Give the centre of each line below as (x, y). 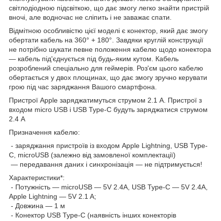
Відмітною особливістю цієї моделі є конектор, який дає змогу (108, 30)
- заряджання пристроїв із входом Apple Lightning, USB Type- (108, 145)
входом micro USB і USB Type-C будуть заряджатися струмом (108, 109)
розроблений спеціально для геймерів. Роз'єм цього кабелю (106, 68)
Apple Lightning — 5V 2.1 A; (53, 196)
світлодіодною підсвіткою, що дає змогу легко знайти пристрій (109, 8)
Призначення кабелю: (44, 132)
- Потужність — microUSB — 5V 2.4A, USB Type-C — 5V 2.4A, (108, 187)
